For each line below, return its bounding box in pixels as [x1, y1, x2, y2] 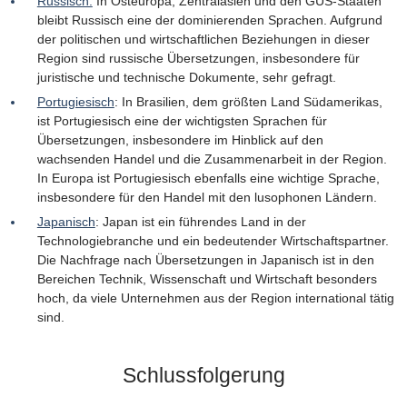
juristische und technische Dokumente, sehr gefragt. [36, 69, 336, 84]
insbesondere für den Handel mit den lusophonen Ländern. [36, 189, 377, 204]
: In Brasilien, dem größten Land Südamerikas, [114, 94, 382, 109]
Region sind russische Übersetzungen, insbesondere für [36, 50, 360, 65]
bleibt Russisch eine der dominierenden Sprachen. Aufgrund [36, 12, 382, 27]
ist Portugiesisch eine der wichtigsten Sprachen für [36, 113, 327, 128]
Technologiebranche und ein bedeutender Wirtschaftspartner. [36, 233, 389, 249]
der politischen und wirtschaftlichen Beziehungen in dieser [36, 31, 370, 46]
